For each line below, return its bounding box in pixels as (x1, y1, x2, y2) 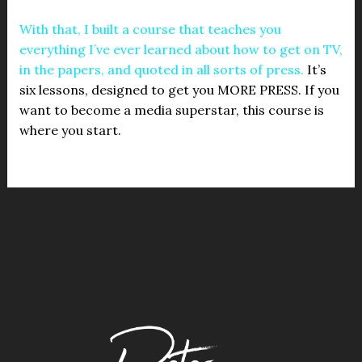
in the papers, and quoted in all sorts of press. (19, 61, 304, 78)
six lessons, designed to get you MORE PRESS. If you (19, 82, 339, 98)
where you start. (19, 122, 121, 138)
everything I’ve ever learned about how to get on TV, (19, 41, 343, 57)
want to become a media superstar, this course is (19, 102, 324, 118)
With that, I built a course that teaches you (19, 21, 281, 37)
